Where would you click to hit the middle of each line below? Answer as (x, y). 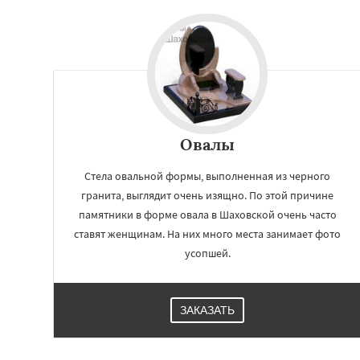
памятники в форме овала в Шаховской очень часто (207, 214)
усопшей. (207, 253)
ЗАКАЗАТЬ (207, 310)
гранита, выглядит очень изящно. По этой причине (207, 195)
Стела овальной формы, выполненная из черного (207, 176)
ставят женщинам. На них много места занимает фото (207, 233)
